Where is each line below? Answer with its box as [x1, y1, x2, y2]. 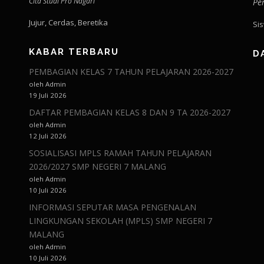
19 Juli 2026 [29, 91, 67, 100]
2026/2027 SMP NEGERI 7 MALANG [29, 161, 166, 172]
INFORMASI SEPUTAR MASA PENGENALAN [29, 202, 196, 213]
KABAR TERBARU [29, 47, 119, 57]
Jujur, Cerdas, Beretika [29, 17, 108, 28]
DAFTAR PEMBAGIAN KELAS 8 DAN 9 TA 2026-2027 [29, 107, 230, 118]
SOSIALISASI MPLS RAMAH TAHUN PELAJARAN [29, 147, 212, 159]
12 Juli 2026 [29, 131, 67, 140]
